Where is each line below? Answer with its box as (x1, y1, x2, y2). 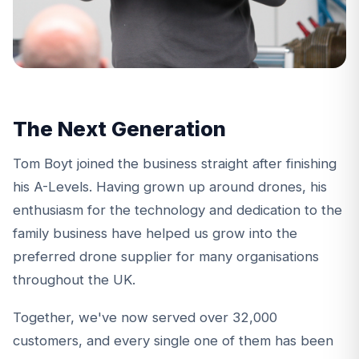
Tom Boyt (13, 155, 73, 171)
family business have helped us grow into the (13, 224, 297, 241)
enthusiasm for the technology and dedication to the (13, 201, 342, 218)
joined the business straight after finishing (73, 155, 337, 171)
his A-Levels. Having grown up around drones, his (13, 178, 327, 195)
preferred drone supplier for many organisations (13, 248, 319, 264)
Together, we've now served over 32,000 (13, 309, 277, 325)
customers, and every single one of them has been (13, 332, 333, 349)
